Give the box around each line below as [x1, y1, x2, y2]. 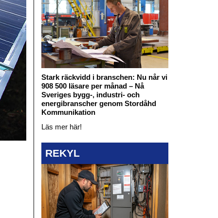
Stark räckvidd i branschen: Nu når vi [41, 73, 167, 81]
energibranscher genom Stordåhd [41, 99, 156, 108]
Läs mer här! [41, 122, 82, 131]
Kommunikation [41, 108, 95, 116]
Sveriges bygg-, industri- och [41, 90, 140, 99]
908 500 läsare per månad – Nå [41, 81, 144, 90]
